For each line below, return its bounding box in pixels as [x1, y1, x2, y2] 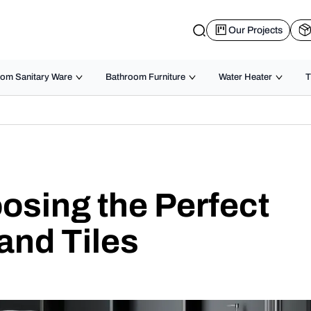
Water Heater [219, 72, 272, 82]
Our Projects [228, 24, 283, 35]
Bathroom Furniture [106, 72, 185, 82]
